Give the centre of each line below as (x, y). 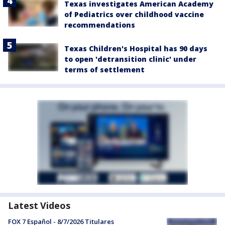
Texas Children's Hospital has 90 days (136, 48)
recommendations (100, 25)
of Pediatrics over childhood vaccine (134, 14)
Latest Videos (39, 205)
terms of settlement (104, 69)
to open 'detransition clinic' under (130, 59)
